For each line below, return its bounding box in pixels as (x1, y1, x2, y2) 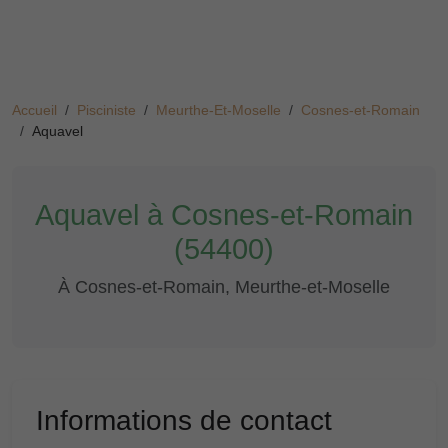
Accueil (12, 102, 57, 118)
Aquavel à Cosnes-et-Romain (35, 199, 413, 231)
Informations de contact (36, 405, 332, 436)
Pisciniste (77, 102, 136, 118)
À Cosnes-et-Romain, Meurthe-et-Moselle (58, 277, 390, 297)
